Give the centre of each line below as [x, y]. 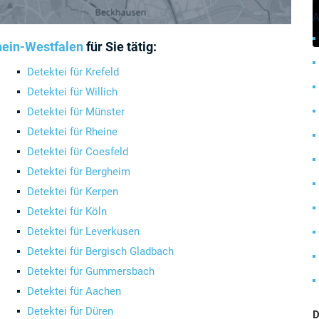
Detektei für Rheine [72, 132]
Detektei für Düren [70, 311]
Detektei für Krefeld [73, 72]
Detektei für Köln [67, 211]
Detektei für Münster [76, 112]
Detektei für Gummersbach [91, 271]
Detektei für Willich [72, 92]
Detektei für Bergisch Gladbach [100, 251]
